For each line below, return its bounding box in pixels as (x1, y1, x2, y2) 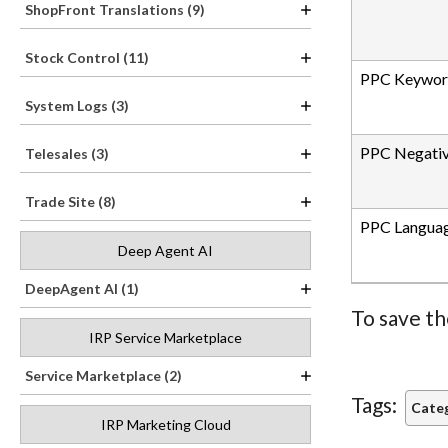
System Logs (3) (25, 97, 129, 114)
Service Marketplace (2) (25, 367, 182, 384)
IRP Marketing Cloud (100, 416, 231, 433)
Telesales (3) (25, 145, 109, 162)
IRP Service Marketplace (89, 329, 242, 346)
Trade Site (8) (25, 193, 116, 210)
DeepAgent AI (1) (25, 280, 139, 297)
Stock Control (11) (25, 49, 149, 66)
